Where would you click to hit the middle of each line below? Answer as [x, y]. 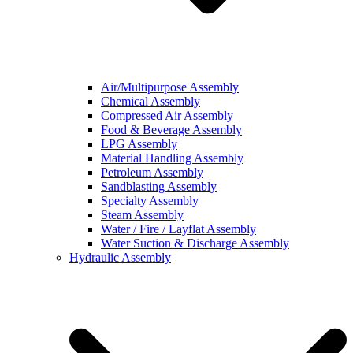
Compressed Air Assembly [167, 115]
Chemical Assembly [150, 101]
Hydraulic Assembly [120, 257]
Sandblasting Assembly [159, 186]
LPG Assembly [139, 144]
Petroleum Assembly [152, 172]
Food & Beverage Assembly [171, 130]
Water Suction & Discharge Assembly [195, 243]
